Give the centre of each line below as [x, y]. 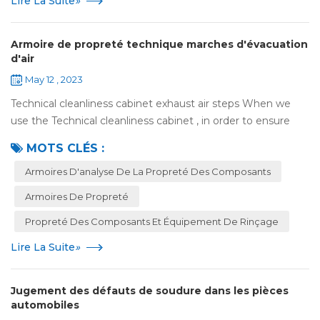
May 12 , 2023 [54, 80]
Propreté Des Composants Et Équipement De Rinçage [152, 222]
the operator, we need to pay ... [88, 155]
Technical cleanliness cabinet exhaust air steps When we [151, 104]
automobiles [45, 305]
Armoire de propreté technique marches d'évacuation [159, 45]
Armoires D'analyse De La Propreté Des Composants [148, 172]
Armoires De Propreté [77, 197]
